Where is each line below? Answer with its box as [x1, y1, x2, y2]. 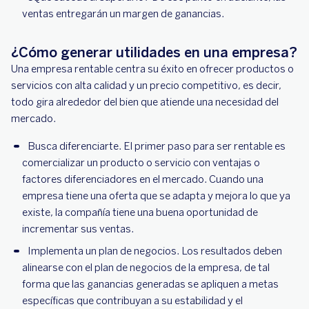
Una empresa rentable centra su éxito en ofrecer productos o [11, 63, 294, 75]
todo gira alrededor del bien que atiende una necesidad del [11, 96, 279, 108]
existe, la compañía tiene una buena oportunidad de [22, 206, 258, 219]
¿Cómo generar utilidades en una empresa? [11, 44, 297, 61]
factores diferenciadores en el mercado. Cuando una [22, 173, 263, 186]
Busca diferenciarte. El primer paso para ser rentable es [28, 140, 286, 152]
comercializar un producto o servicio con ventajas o [22, 157, 260, 169]
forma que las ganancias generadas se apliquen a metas [22, 278, 279, 290]
